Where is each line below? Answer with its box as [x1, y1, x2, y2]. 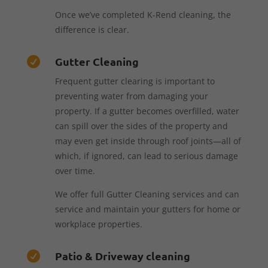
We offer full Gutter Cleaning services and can [54, 188, 239, 200]
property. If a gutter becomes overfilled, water [54, 105, 239, 117]
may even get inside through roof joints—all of [54, 135, 241, 147]
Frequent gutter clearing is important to [54, 75, 215, 87]
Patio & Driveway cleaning [54, 248, 190, 263]
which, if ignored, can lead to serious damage [54, 150, 238, 162]
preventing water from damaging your [54, 90, 208, 102]
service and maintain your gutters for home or [54, 203, 240, 215]
